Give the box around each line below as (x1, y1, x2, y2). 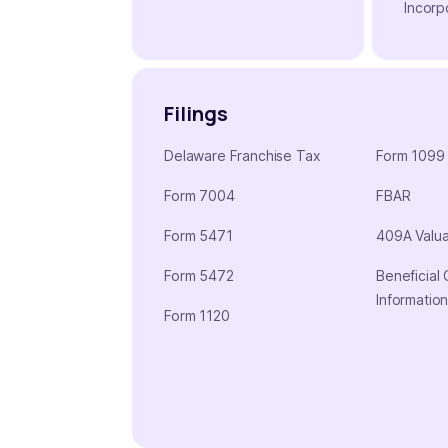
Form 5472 (164, 266, 234, 284)
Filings (164, 99, 228, 127)
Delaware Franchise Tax (164, 146, 321, 164)
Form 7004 (164, 186, 235, 204)
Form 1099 (376, 146, 445, 164)
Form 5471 (164, 226, 233, 244)
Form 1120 (164, 306, 230, 324)
